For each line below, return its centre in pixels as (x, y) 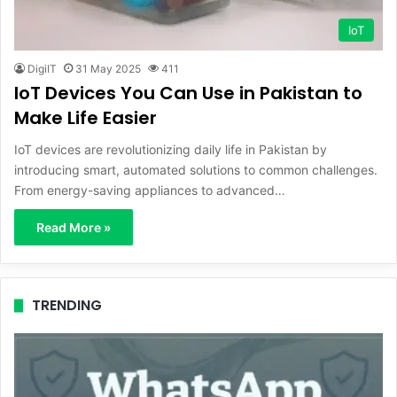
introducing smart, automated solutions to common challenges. (196, 169)
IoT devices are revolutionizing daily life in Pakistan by (171, 149)
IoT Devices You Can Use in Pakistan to (188, 93)
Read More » (74, 227)
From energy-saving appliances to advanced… (150, 190)
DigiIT (42, 68)
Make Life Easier (86, 117)
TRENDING (67, 305)
